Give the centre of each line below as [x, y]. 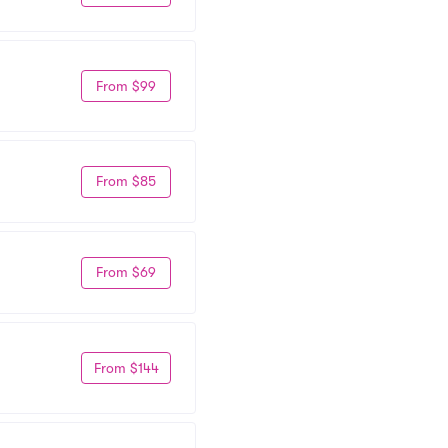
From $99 [126, 85]
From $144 [126, 367]
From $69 [126, 272]
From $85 [126, 181]
